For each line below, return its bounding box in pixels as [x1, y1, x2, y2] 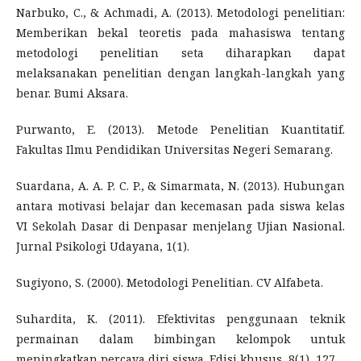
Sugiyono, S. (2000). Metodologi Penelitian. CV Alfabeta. [16, 274, 323, 290]
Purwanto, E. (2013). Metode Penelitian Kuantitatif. [16, 121, 345, 137]
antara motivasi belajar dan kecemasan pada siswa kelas [16, 197, 345, 214]
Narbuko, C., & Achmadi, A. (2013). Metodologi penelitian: [16, 4, 345, 20]
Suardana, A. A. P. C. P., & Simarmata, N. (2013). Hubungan [16, 177, 345, 193]
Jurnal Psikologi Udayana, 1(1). [16, 238, 189, 254]
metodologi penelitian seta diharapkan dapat [16, 44, 345, 60]
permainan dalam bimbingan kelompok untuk [16, 330, 345, 346]
